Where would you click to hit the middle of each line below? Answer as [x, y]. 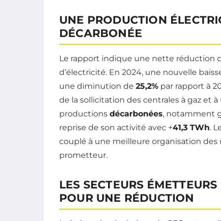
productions [84, 114]
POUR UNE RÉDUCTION [127, 198]
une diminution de [97, 86]
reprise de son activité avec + [116, 128]
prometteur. [83, 155]
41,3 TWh [191, 128]
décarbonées [136, 114]
